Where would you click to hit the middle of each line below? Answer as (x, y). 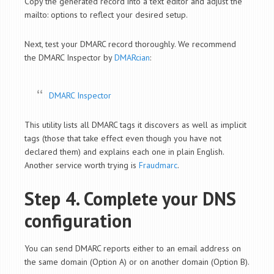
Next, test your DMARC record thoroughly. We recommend (130, 44)
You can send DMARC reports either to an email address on (133, 249)
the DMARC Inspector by (69, 58)
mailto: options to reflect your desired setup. (106, 15)
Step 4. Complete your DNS (130, 199)
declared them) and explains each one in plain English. (124, 152)
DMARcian (132, 58)
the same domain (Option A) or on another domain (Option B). (137, 262)
